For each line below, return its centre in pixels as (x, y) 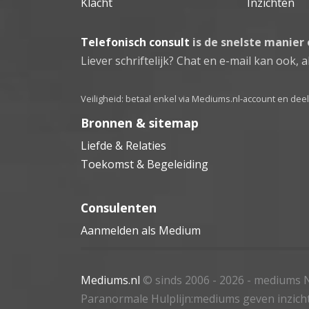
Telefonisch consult (135, 42)
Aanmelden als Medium (141, 230)
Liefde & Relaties (123, 145)
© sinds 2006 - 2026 (193, 280)
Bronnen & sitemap (140, 122)
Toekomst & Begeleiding (144, 164)
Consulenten (119, 207)
